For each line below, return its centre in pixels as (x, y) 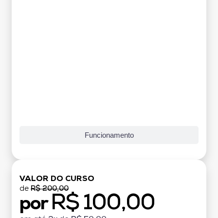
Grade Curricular (109, 6)
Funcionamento (109, 135)
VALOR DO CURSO (57, 179)
